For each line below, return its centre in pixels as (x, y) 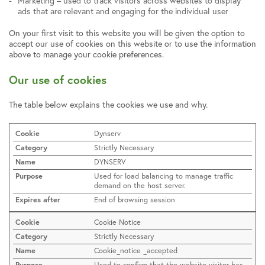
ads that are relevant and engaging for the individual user (123, 11)
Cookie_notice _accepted (136, 251)
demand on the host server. (140, 186)
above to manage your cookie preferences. (86, 54)
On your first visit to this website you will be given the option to (127, 33)
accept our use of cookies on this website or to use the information (132, 44)
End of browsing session (135, 200)
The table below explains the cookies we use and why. (108, 105)
